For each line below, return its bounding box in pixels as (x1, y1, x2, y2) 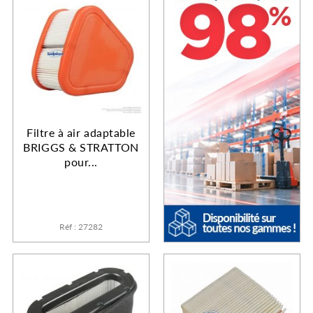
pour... (64, 154, 98, 170)
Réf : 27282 (59, 220, 103, 233)
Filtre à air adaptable (27, 124, 136, 141)
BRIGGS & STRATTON (23, 139, 139, 156)
